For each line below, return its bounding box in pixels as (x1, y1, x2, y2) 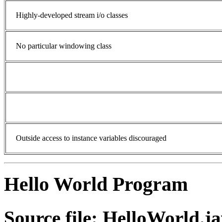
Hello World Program (4, 173, 188, 196)
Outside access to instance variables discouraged (16, 133, 166, 142)
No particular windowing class (16, 41, 111, 50)
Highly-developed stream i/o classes (16, 10, 128, 19)
